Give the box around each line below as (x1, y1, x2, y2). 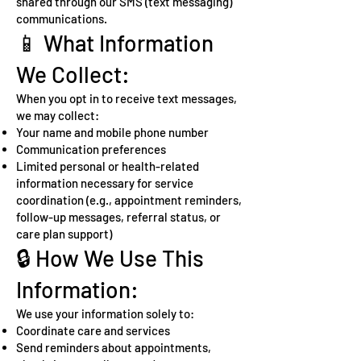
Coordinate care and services (16, 323, 170, 338)
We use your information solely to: (16, 306, 194, 321)
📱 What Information (16, 29, 214, 56)
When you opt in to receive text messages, (16, 91, 237, 106)
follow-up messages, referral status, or (16, 210, 221, 224)
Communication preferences (16, 142, 166, 156)
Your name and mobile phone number (16, 125, 209, 139)
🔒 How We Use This (16, 244, 204, 272)
